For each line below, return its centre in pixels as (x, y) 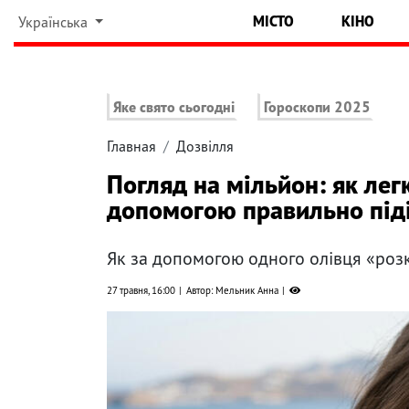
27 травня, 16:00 (141, 291)
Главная (131, 147)
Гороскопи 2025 (318, 107)
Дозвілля (205, 147)
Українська (54, 22)
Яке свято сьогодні (174, 107)
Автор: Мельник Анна (232, 291)
